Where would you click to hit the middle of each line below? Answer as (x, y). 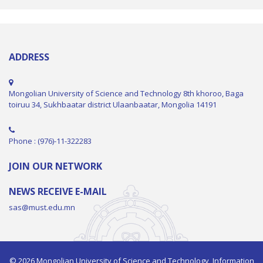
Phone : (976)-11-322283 (50, 141)
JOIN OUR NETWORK (55, 166)
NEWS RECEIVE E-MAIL (58, 192)
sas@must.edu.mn (42, 208)
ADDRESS (29, 57)
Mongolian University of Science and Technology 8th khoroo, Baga (126, 94)
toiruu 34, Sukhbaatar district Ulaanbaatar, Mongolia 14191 (113, 105)
